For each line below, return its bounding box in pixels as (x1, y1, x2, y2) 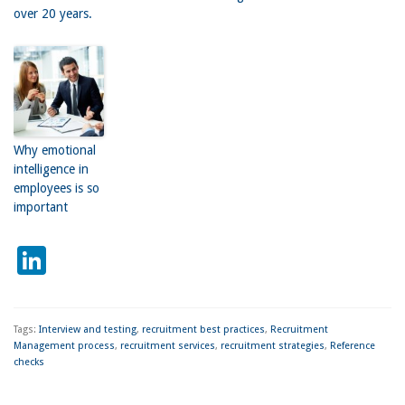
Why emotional (13, 143, 96, 157)
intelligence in (13, 162, 89, 176)
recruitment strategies (220, 339, 325, 352)
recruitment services (119, 339, 215, 352)
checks (13, 355, 44, 368)
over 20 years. (13, 6, 92, 21)
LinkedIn (45, 242, 161, 278)
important (13, 200, 68, 214)
